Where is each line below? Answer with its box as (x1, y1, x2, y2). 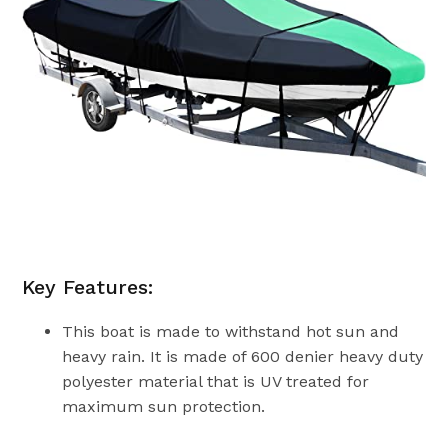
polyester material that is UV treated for (62, 371, 370, 391)
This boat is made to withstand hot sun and (62, 321, 400, 341)
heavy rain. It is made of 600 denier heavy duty (62, 346, 424, 366)
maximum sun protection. (62, 396, 266, 416)
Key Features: (22, 274, 154, 299)
